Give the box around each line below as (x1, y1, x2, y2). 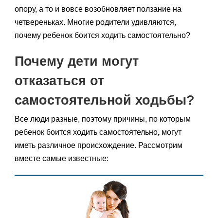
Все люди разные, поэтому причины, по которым (15, 114, 191, 123)
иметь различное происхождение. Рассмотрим (15, 141, 182, 149)
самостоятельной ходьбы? (15, 92, 195, 108)
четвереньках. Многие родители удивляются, (15, 18, 176, 26)
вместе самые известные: (15, 154, 109, 163)
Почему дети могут (15, 54, 139, 69)
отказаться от (15, 73, 104, 88)
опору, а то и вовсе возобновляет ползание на (15, 4, 182, 13)
